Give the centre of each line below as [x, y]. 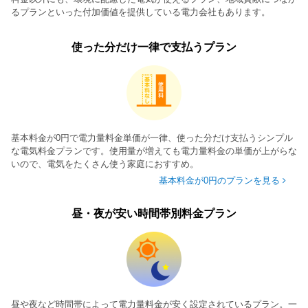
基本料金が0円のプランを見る [219, 180]
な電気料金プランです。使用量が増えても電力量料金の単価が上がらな [154, 151]
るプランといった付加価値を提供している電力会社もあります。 [141, 12]
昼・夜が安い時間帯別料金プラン [154, 213]
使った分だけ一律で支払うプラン [154, 47]
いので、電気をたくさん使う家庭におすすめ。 [105, 164]
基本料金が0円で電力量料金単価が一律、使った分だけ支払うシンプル [152, 137]
